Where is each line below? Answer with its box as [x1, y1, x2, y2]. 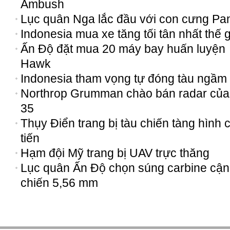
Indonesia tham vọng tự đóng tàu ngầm [21, 72, 227, 85]
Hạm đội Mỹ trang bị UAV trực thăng [21, 146, 209, 160]
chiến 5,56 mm [21, 176, 98, 189]
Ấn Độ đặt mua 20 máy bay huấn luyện [21, 42, 225, 55]
